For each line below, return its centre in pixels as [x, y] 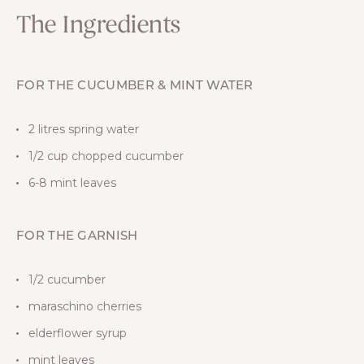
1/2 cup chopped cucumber [106, 156]
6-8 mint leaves [72, 182]
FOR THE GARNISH [77, 236]
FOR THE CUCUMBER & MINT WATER [135, 86]
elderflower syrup [78, 333]
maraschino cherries [85, 306]
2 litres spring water [84, 129]
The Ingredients [98, 26]
